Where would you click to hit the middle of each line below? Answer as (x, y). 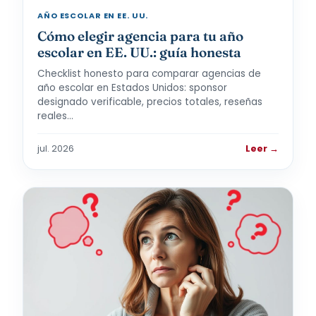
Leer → (262, 148)
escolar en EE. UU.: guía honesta (139, 52)
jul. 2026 (56, 148)
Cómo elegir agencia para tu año (140, 36)
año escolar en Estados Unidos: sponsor (132, 88)
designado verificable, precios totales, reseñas (150, 102)
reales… (55, 116)
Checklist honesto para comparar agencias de (149, 74)
